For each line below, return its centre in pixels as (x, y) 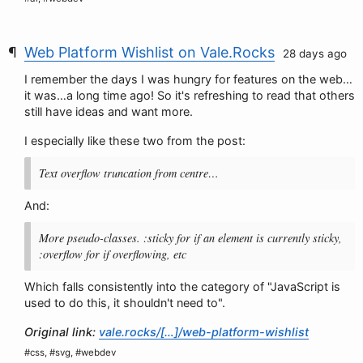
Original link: (62, 332)
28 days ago (315, 53)
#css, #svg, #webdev (70, 352)
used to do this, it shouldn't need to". (125, 303)
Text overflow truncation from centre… (129, 173)
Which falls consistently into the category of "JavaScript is (182, 286)
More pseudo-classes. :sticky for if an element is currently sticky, (190, 238)
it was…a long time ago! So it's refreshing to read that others (190, 95)
